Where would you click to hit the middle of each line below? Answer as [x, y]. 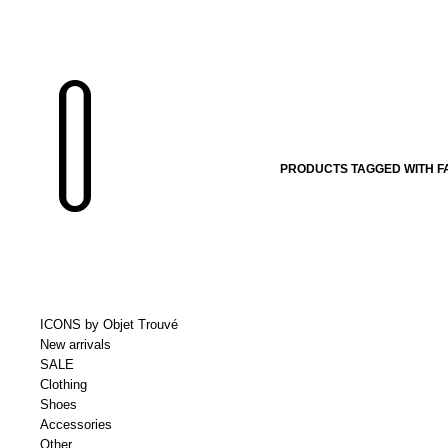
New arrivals [75, 344]
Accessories [76, 424]
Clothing [63, 384]
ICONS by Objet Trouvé [109, 324]
